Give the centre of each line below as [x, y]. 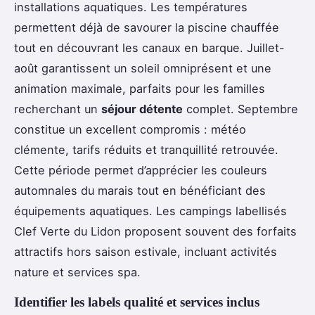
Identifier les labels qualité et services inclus [137, 302]
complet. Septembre [240, 109]
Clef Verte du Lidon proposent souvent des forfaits [155, 232]
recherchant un [58, 109]
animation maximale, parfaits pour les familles [140, 89]
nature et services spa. [77, 272]
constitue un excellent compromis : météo [130, 130]
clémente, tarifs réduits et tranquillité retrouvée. [146, 150]
